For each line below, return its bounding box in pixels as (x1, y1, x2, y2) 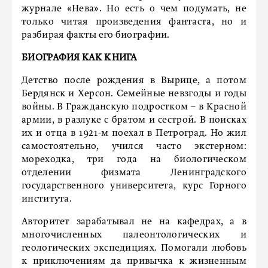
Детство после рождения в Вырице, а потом (22, 76, 246, 86)
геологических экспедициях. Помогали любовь (22, 243, 246, 253)
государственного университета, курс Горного (22, 181, 246, 191)
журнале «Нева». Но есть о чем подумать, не (22, 4, 246, 14)
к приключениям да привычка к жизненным (22, 257, 246, 266)
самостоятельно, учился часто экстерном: (22, 142, 246, 151)
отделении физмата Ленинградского (22, 168, 246, 178)
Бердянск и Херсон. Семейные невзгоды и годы (22, 89, 246, 99)
